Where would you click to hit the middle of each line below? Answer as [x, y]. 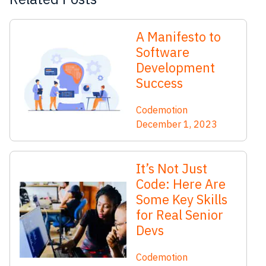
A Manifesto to [178, 37]
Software [163, 52]
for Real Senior [180, 215]
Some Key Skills [182, 199]
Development [175, 68]
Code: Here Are [181, 184]
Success [161, 83]
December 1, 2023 [177, 124]
